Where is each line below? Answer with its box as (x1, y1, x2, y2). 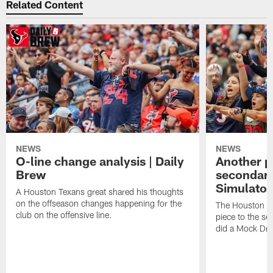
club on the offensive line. (16, 209, 113, 220)
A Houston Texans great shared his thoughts (16, 186, 184, 197)
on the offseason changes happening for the (16, 197, 182, 208)
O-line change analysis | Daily (16, 153, 185, 168)
